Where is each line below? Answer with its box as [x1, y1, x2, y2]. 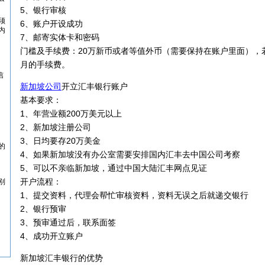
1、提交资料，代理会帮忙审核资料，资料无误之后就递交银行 [20, 190, 248, 200]
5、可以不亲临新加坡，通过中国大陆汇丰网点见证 [20, 163, 207, 173]
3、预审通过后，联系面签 [20, 218, 116, 227]
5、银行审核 [20, 5, 66, 15]
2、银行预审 [20, 204, 66, 214]
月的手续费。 [20, 60, 70, 69]
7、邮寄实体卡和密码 [20, 33, 99, 42]
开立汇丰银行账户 [62, 82, 128, 91]
